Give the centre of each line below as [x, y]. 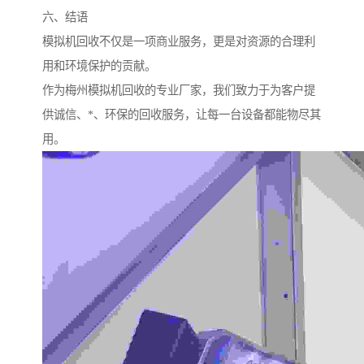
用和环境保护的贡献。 [99, 66]
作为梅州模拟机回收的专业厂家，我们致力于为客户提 [179, 91]
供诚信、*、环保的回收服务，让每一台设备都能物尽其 [182, 115]
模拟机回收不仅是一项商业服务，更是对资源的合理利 [179, 42]
